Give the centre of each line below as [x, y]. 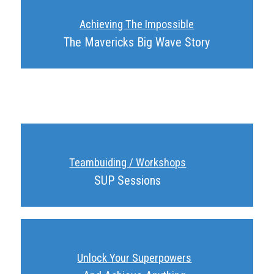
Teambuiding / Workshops [128, 163]
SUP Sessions [128, 181]
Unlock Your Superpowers [135, 258]
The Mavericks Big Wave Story [137, 43]
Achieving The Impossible [137, 24]
